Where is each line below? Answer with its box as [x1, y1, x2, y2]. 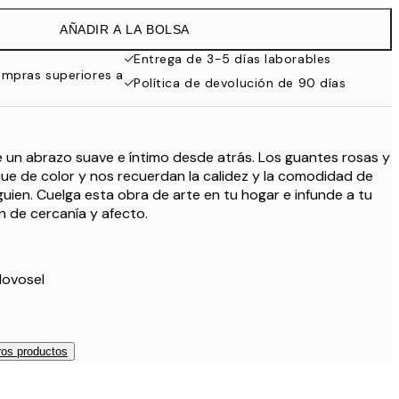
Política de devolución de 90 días [134, 75, 346, 91]
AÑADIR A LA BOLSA [60, 22, 190, 37]
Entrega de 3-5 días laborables [134, 51, 331, 67]
